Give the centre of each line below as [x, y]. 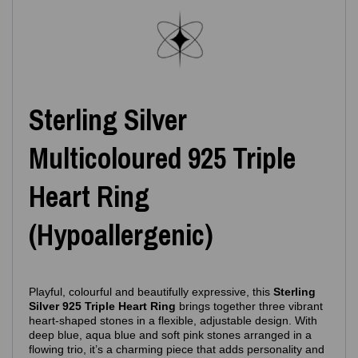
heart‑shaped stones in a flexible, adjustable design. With [173, 320]
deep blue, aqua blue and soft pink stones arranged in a [170, 335]
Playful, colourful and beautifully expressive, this [151, 292]
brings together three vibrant [249, 306]
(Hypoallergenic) [121, 235]
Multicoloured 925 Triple [162, 158]
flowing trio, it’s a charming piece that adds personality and [177, 349]
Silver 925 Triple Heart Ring [102, 306]
